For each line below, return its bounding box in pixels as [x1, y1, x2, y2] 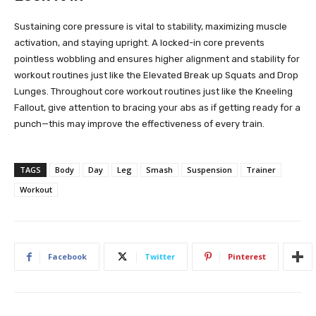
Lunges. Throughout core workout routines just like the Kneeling [14, 86, 293, 97]
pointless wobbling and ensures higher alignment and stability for [14, 54, 300, 65]
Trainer [246, 164, 276, 176]
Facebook [48, 251, 87, 262]
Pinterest [228, 251, 266, 262]
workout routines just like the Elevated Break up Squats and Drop [14, 70, 298, 81]
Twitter [145, 251, 175, 262]
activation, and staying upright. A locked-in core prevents [14, 37, 265, 49]
